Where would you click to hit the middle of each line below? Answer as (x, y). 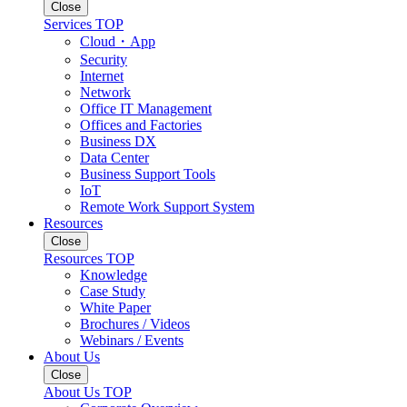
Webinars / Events (132, 340)
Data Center (114, 158)
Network (105, 92)
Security (104, 60)
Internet (102, 76)
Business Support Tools (148, 174)
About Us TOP (88, 392)
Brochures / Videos (135, 324)
